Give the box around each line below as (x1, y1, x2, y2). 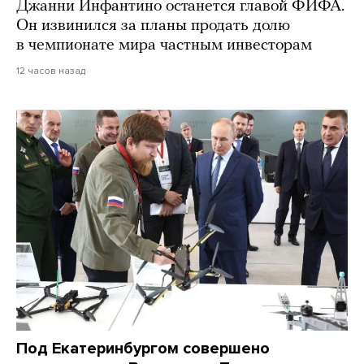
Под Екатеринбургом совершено (16, 339, 270, 359)
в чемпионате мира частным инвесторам (16, 37, 312, 54)
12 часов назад (16, 65, 85, 77)
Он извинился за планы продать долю (16, 18, 290, 35)
